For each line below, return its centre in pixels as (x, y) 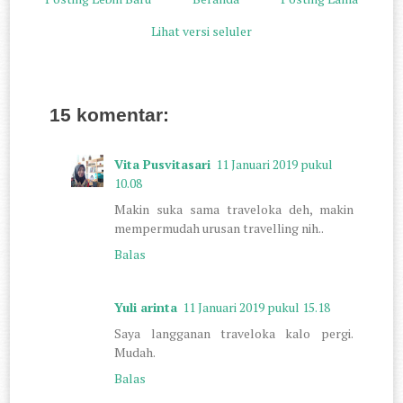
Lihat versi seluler (201, 31)
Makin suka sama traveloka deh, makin (234, 209)
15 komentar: (110, 115)
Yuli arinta (146, 307)
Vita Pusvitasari (163, 164)
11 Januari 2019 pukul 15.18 (257, 307)
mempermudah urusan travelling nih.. (219, 228)
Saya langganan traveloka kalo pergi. (234, 333)
